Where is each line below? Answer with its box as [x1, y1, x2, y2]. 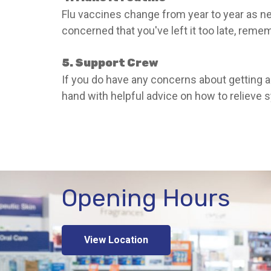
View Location [84, 234, 148, 246]
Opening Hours [62, 184, 230, 212]
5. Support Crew [62, 56, 158, 70]
